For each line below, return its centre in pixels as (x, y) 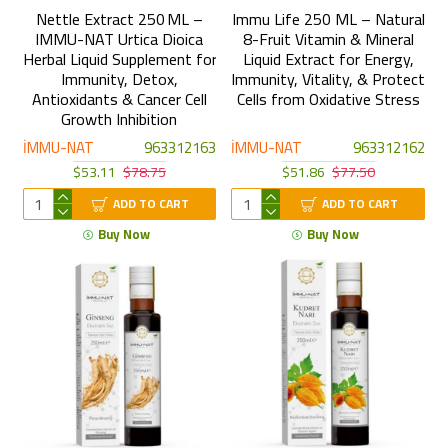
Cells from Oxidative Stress (328, 99)
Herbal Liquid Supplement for (119, 59)
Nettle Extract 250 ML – (119, 19)
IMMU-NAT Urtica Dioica (119, 39)
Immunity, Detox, (119, 79)
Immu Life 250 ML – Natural (328, 19)
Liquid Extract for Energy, (328, 59)
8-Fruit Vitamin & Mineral (328, 39)
